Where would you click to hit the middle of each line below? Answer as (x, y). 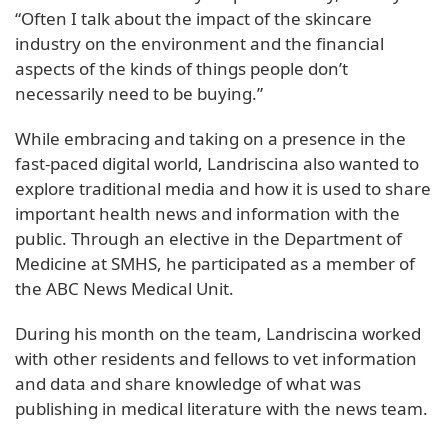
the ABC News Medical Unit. (124, 289)
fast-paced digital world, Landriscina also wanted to (217, 164)
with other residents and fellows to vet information (216, 359)
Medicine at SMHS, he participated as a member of (215, 264)
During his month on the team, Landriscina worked (218, 334)
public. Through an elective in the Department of (208, 239)
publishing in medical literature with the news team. (221, 409)
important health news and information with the (207, 214)
